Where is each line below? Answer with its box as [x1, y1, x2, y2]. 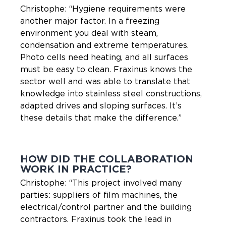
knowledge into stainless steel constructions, [20, 89, 202, 98]
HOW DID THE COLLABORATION [20, 154, 193, 164]
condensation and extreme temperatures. [20, 41, 189, 49]
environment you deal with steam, [20, 29, 158, 37]
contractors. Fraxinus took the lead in [20, 215, 172, 223]
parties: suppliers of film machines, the [20, 191, 178, 199]
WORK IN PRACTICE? [20, 164, 132, 175]
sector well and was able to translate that [20, 77, 190, 86]
